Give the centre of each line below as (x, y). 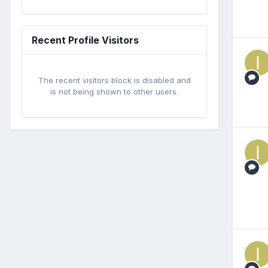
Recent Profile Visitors (85, 40)
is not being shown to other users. (114, 91)
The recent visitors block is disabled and (114, 80)
